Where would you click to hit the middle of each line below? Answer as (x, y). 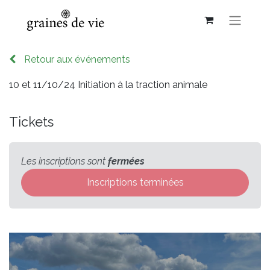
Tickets (31, 122)
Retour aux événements (77, 59)
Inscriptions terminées (135, 182)
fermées (126, 161)
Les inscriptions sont (64, 161)
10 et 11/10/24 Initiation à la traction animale (108, 84)
